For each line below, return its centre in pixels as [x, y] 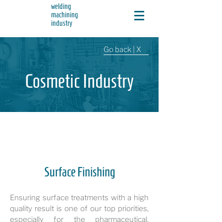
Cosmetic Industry [79, 81]
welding [61, 6]
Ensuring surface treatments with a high [79, 198]
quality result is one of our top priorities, [79, 209]
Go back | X [122, 50]
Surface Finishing [79, 172]
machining [64, 15]
